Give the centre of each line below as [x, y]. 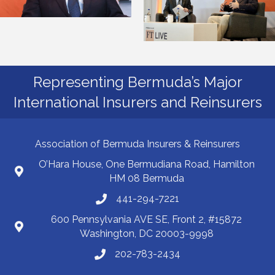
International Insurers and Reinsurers [137, 103]
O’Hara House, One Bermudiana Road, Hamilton [146, 165]
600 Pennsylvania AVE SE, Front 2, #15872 [146, 220]
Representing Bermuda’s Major [137, 82]
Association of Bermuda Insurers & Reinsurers [137, 144]
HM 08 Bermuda [146, 179]
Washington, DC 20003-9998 [146, 234]
